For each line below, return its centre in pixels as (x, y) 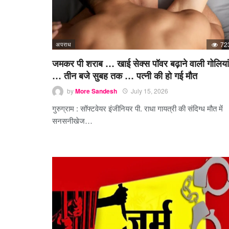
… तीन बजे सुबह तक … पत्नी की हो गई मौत (125, 76)
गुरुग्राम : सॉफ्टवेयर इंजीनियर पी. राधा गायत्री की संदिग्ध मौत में (138, 108)
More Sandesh (96, 91)
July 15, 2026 (150, 91)
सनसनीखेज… (72, 121)
